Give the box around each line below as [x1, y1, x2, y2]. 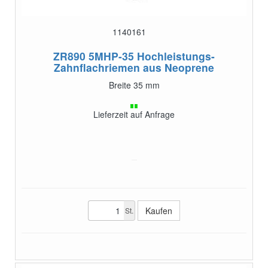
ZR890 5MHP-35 [53, 48, 134, 63]
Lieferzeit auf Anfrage [93, 108, 175, 120]
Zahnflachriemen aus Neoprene [54, 59, 214, 75]
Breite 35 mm [108, 78, 160, 91]
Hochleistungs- [137, 48, 215, 63]
